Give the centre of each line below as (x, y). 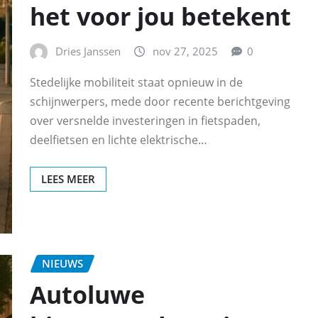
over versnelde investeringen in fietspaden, (145, 120)
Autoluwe (87, 295)
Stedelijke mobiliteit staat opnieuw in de (136, 82)
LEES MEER (68, 179)
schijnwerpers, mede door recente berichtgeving (160, 101)
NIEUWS (62, 263)
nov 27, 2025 (185, 51)
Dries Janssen (88, 51)
